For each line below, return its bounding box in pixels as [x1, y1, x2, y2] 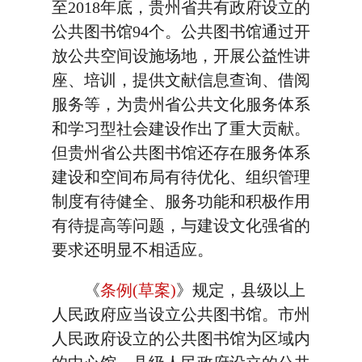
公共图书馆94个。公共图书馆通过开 [52, 23, 310, 40]
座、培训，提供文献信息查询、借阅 [52, 71, 310, 89]
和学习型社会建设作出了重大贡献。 [52, 120, 310, 137]
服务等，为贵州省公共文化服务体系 [52, 95, 310, 113]
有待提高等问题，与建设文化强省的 [52, 217, 310, 234]
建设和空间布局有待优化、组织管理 [52, 168, 310, 186]
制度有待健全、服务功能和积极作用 [52, 192, 310, 210]
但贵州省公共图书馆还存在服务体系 [52, 144, 310, 162]
